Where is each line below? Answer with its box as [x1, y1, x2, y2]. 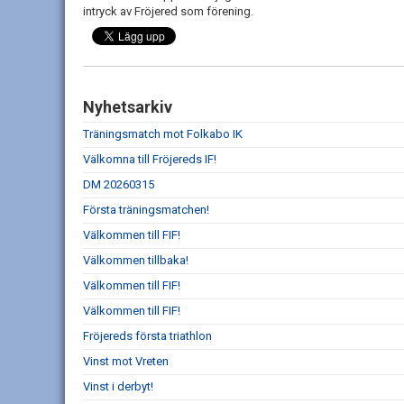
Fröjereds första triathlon [83, 329, 212, 344]
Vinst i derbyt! [83, 380, 153, 394]
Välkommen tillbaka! [83, 253, 188, 268]
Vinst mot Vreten [83, 354, 169, 369]
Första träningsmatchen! [83, 203, 209, 217]
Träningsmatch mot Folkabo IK [83, 127, 243, 142]
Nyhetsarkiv [83, 97, 172, 117]
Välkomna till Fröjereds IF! [83, 152, 216, 167]
